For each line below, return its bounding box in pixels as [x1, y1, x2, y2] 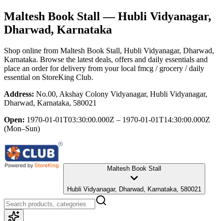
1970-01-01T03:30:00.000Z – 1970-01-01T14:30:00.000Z [27, 115, 210, 124]
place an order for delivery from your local [4, 64, 136, 73]
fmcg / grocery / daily [138, 64, 204, 73]
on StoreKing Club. [30, 73, 93, 81]
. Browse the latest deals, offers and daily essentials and [36, 55, 208, 64]
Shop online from [4, 46, 60, 55]
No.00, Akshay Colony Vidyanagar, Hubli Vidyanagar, [36, 89, 207, 98]
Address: [4, 89, 34, 98]
